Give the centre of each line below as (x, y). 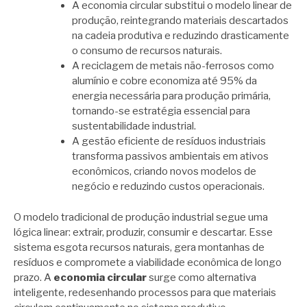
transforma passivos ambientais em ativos (170, 156)
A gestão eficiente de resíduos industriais (169, 141)
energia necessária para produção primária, (171, 96)
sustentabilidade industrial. (134, 126)
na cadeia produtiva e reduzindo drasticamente (181, 36)
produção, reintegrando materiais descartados (180, 21)
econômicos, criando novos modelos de (164, 171)
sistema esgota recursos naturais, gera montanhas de (139, 247)
